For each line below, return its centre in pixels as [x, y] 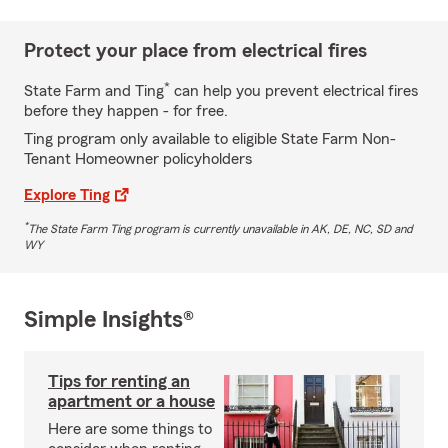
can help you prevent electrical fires [294, 90]
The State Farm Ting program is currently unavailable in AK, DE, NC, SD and [220, 228]
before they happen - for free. [126, 110]
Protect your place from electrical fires [195, 50]
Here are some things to [130, 428]
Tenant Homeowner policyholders [138, 158]
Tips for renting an [119, 380]
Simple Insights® [109, 319]
